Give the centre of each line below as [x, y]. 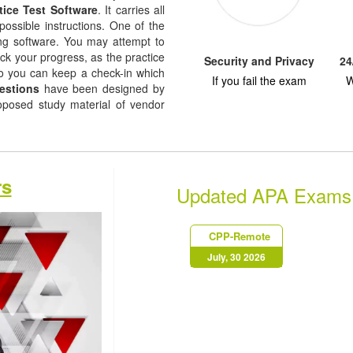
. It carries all [131, 9]
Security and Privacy [259, 61]
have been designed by [102, 88]
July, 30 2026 [236, 257]
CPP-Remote [240, 236]
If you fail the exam [259, 80]
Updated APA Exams [264, 195]
